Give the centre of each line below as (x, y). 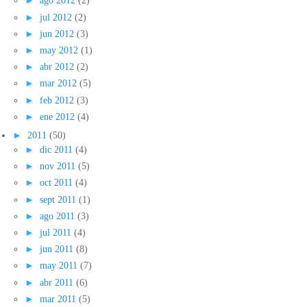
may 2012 (60, 50)
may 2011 (60, 266)
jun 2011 (58, 249)
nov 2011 (59, 166)
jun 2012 (58, 33)
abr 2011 (58, 282)
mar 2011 (59, 298)
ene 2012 (59, 116)
